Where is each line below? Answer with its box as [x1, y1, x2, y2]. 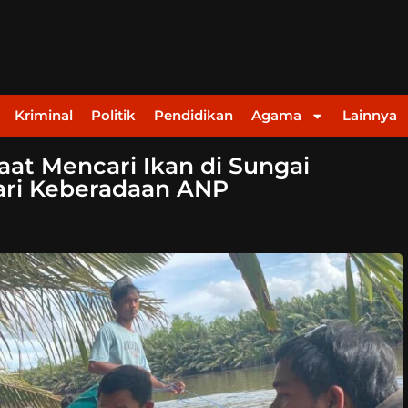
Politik [91, 107, 136, 125]
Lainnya [342, 107, 397, 125]
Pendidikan [154, 107, 233, 125]
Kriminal [15, 107, 73, 125]
